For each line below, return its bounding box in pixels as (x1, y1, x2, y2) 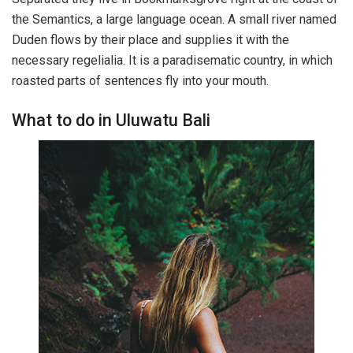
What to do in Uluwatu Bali (12, 110, 210, 130)
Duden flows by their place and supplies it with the (12, 32, 289, 47)
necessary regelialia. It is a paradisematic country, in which (12, 52, 333, 68)
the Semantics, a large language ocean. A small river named (12, 11, 336, 27)
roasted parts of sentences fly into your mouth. (12, 72, 269, 88)
